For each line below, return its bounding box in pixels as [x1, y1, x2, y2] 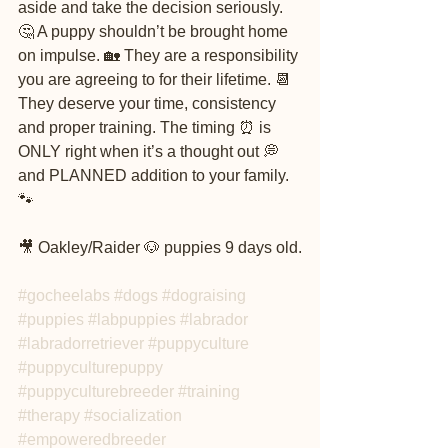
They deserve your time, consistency [18, 95, 280, 112]
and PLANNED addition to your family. [18, 167, 293, 184]
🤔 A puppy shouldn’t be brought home [18, 23, 292, 40]
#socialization [84, 407, 182, 424]
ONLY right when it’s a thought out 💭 [18, 143, 283, 160]
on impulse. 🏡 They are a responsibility [18, 47, 302, 64]
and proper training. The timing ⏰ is [18, 119, 275, 136]
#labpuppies [88, 311, 176, 328]
